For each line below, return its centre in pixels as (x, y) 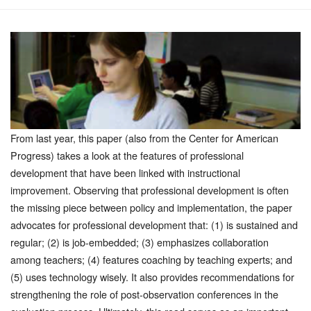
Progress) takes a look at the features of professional (127, 155)
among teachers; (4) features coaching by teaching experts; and (151, 259)
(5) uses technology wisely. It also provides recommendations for (152, 276)
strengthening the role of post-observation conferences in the (144, 294)
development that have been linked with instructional (125, 172)
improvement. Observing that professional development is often (150, 190)
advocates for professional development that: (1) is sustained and (154, 224)
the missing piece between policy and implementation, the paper (151, 207)
